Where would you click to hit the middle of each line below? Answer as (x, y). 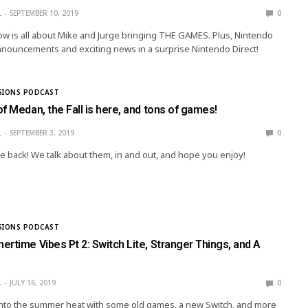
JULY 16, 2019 (32, 283)
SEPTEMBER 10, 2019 (44, 13)
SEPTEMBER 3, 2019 (42, 132)
